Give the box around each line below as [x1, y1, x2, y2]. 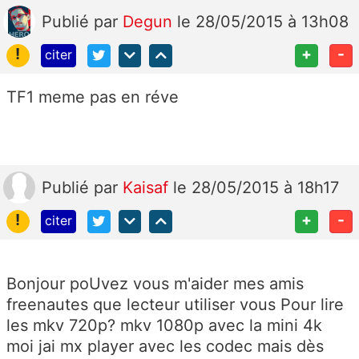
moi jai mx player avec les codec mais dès [6, 336, 324, 356]
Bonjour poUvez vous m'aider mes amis [6, 273, 304, 293]
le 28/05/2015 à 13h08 [177, 12, 349, 32]
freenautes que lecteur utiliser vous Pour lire [6, 294, 344, 314]
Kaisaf [123, 177, 173, 197]
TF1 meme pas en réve [6, 87, 179, 107]
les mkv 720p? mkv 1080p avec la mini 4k [6, 315, 322, 335]
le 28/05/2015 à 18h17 [173, 177, 339, 197]
